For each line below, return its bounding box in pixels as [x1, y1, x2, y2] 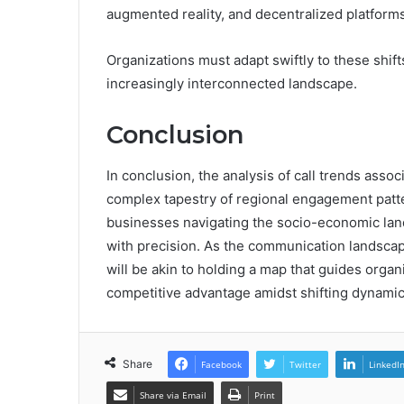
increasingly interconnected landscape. [106, 75, 357, 93]
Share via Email [140, 388, 207, 401]
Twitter [289, 357, 321, 371]
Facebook [201, 357, 242, 371]
